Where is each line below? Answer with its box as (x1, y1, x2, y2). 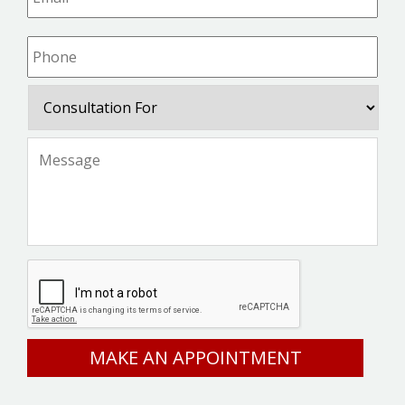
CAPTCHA (27, 259, 97, 279)
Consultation (27, 84, 122, 105)
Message (27, 137, 92, 157)
